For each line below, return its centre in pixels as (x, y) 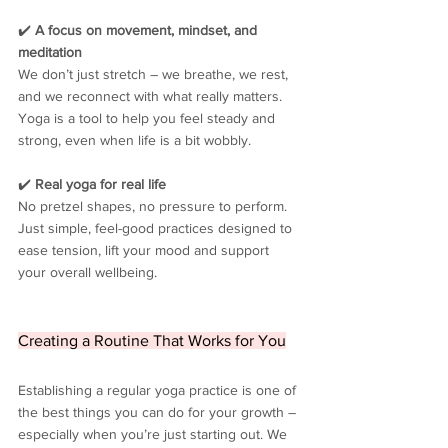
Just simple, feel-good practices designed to (157, 228)
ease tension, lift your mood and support (145, 250)
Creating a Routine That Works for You (152, 341)
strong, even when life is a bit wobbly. (134, 140)
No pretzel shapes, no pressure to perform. (154, 206)
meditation (50, 52)
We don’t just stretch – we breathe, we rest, (155, 74)
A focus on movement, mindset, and (148, 30)
